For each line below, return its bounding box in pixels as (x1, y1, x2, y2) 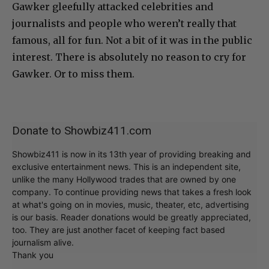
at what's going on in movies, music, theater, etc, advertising (12, 199, 249, 210)
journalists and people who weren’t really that (12, 17, 237, 30)
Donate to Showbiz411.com (12, 124, 151, 138)
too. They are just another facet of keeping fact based (12, 225, 225, 235)
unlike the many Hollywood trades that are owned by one (12, 174, 236, 185)
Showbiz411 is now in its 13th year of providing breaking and (12, 149, 251, 160)
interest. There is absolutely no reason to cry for (12, 51, 246, 64)
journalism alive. (12, 237, 74, 248)
